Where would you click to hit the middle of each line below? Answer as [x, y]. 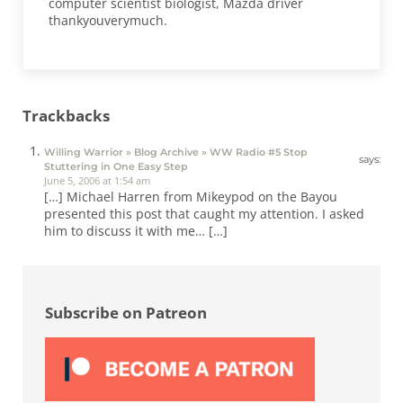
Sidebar [52, 275]
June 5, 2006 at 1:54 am [97, 181]
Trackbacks [66, 115]
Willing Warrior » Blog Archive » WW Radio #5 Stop [175, 152]
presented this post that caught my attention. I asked [204, 214]
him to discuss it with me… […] [135, 231]
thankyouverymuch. [108, 21]
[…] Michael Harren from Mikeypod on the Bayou [190, 197]
